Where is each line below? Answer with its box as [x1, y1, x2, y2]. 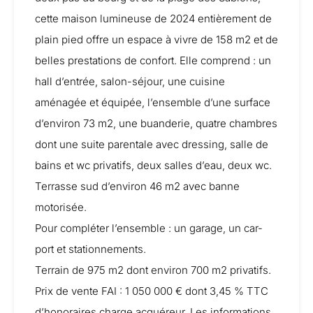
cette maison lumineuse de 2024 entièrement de [35, 12, 272, 25]
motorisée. [35, 201, 87, 214]
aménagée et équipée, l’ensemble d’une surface [35, 96, 270, 109]
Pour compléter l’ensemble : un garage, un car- [35, 221, 263, 235]
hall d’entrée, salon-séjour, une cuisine [35, 75, 225, 88]
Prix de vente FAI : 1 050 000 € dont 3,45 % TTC [35, 284, 268, 298]
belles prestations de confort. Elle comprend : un [35, 54, 271, 67]
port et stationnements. [35, 242, 146, 256]
